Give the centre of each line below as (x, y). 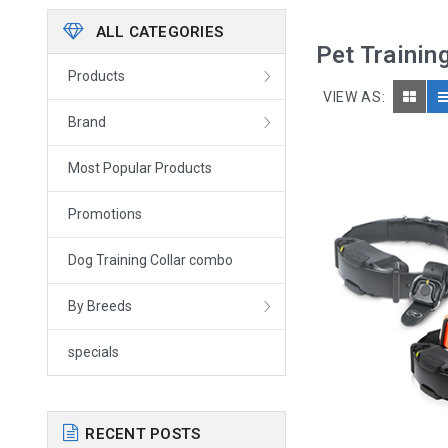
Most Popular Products (140, 168)
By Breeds (100, 306)
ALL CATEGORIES (157, 32)
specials (94, 352)
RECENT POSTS (143, 434)
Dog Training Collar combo (151, 260)
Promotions (105, 214)
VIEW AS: (354, 97)
